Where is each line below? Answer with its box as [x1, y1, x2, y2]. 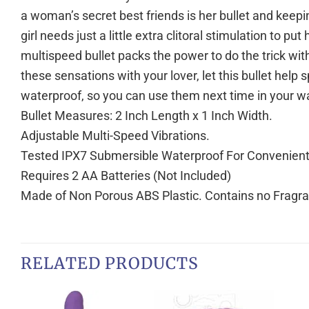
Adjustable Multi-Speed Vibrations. [21, 128, 210, 143]
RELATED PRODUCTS [21, 252, 199, 273]
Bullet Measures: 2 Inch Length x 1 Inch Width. [21, 108, 272, 123]
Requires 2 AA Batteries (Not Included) [21, 168, 231, 183]
